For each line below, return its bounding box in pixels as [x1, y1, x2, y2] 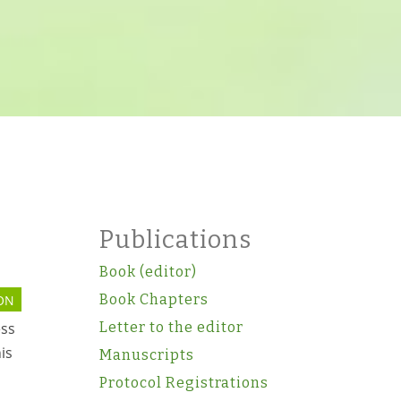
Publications [98, 226, 252, 254]
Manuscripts [98, 346, 194, 363]
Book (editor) [98, 263, 197, 280]
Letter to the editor [98, 319, 243, 336]
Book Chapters [98, 291, 209, 308]
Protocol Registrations [98, 374, 269, 391]
